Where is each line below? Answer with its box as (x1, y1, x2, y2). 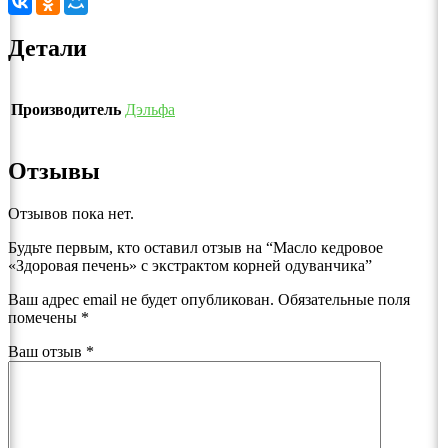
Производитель (11, 100, 121, 118)
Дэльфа (125, 100, 175, 118)
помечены (8, 308, 81, 326)
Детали (8, 35, 87, 62)
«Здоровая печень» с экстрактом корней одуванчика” (8, 256, 372, 274)
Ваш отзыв (8, 342, 86, 360)
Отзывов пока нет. (8, 204, 134, 222)
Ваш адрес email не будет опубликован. (8, 290, 274, 308)
